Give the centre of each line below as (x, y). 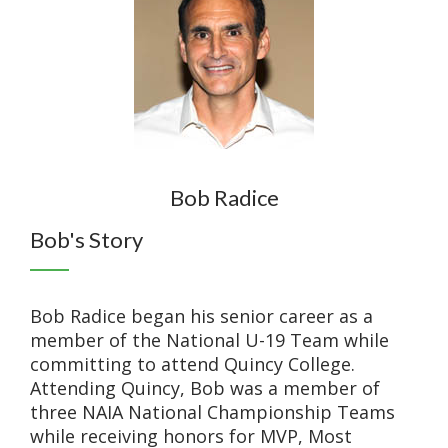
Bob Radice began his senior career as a (201, 316)
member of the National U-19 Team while (209, 340)
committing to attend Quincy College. (192, 364)
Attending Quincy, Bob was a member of (205, 388)
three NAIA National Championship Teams (212, 412)
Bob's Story (86, 239)
